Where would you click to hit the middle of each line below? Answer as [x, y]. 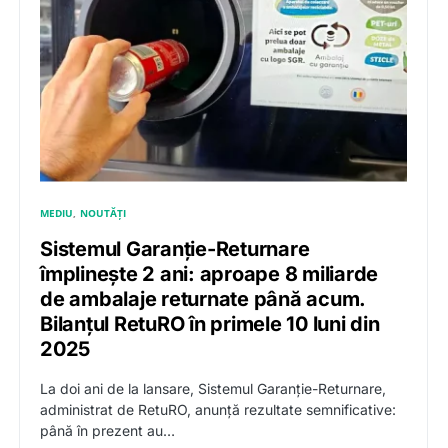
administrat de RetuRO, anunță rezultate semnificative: [218, 409]
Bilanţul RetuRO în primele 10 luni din [210, 323]
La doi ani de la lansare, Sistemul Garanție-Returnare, [213, 388]
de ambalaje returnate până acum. [202, 298]
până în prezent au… [107, 430]
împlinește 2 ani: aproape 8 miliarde [209, 273]
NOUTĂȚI [103, 212]
